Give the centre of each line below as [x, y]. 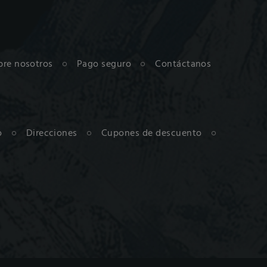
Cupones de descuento [151, 133]
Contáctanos [183, 64]
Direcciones [52, 133]
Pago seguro [104, 64]
